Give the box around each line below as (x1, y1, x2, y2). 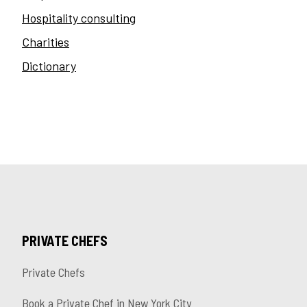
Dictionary (22, 58, 76, 74)
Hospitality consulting (22, 10, 136, 26)
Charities (22, 34, 69, 50)
